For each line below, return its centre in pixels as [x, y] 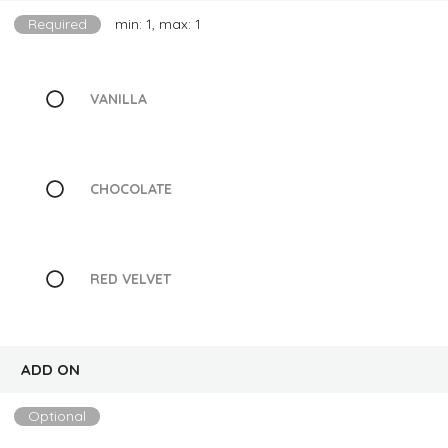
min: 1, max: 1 [158, 24]
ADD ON [50, 369]
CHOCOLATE [130, 188]
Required [57, 24]
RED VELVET [130, 278]
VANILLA [118, 98]
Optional [57, 416]
